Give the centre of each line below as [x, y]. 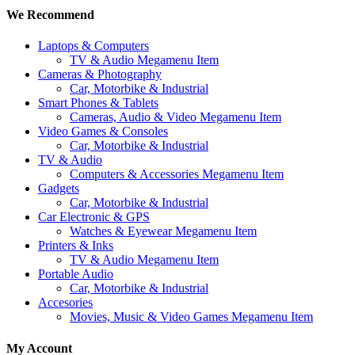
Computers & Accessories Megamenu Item [177, 174]
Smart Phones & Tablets [98, 103]
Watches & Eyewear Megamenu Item [163, 231]
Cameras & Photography [100, 74]
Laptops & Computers [94, 46]
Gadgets [59, 189]
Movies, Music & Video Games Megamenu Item [191, 317]
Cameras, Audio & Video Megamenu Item [176, 117]
